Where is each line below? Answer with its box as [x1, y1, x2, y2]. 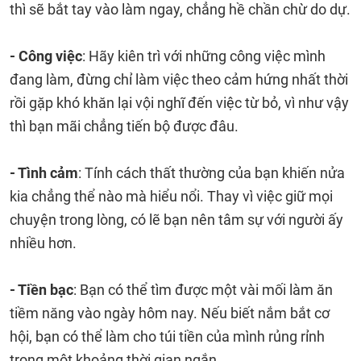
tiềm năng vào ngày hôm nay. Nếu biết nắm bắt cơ [10, 305, 330, 322]
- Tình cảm [10, 164, 78, 181]
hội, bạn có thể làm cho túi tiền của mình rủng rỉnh [10, 328, 325, 345]
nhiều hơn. [10, 234, 77, 251]
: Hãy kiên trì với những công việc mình [82, 48, 326, 64]
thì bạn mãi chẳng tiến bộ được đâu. [10, 118, 239, 135]
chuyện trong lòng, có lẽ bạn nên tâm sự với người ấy [10, 211, 343, 228]
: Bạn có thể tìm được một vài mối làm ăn [73, 281, 333, 298]
